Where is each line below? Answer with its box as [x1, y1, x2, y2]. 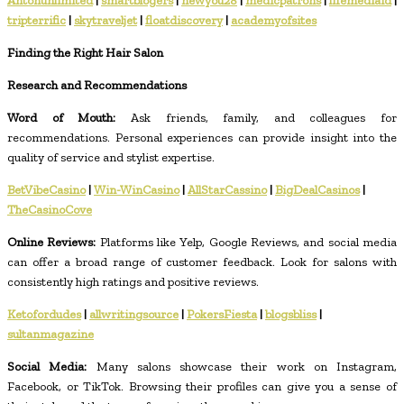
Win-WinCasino [94, 181, 179, 197]
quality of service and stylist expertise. [7, 149, 215, 165]
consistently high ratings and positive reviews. [7, 273, 259, 289]
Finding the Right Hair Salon [7, 44, 163, 60]
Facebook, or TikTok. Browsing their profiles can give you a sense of [7, 378, 397, 394]
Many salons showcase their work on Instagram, [87, 358, 397, 374]
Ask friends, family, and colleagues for [115, 109, 397, 125]
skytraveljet [74, 12, 137, 28]
